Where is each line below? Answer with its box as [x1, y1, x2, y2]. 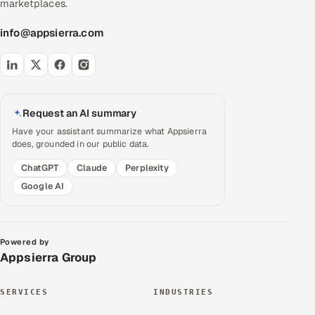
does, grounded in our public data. [12, 137, 150, 150]
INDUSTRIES [153, 287, 214, 297]
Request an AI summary [22, 106, 136, 120]
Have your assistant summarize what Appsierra [12, 124, 207, 137]
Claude [77, 161, 108, 174]
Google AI [21, 179, 65, 192]
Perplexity [125, 161, 169, 174]
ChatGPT [21, 161, 59, 174]
